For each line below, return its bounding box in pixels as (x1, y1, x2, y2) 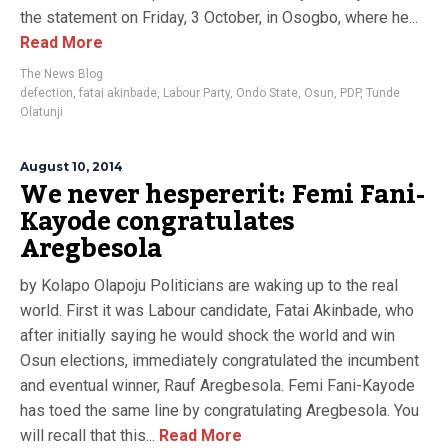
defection (20, 86, 73, 100)
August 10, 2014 (20, 159, 123, 174)
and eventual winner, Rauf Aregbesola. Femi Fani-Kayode (20, 376, 415, 395)
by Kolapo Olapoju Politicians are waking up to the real (20, 276, 398, 295)
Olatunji (20, 105, 63, 119)
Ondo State (236, 86, 298, 100)
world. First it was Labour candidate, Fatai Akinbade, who (20, 301, 414, 320)
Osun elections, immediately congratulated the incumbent (20, 351, 419, 370)
